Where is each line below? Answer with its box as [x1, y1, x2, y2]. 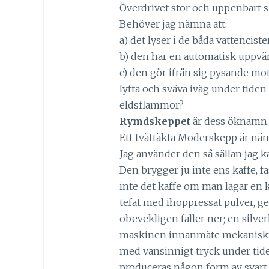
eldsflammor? [119, 98, 184, 111]
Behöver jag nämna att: [119, 17, 227, 30]
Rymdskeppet [119, 115, 190, 127]
